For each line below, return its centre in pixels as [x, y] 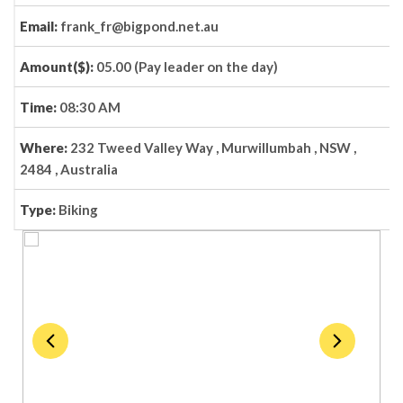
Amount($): [58, 67]
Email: [40, 26]
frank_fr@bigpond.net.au [139, 26]
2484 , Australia [69, 169]
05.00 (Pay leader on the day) [187, 67]
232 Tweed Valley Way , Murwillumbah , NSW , [213, 148]
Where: [45, 148]
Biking [78, 210]
